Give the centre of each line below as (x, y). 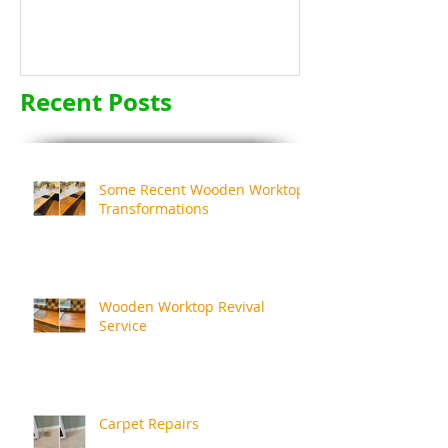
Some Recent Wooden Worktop (202, 189)
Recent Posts (96, 101)
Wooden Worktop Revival (182, 306)
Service (123, 325)
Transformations (154, 208)
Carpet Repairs (149, 423)
